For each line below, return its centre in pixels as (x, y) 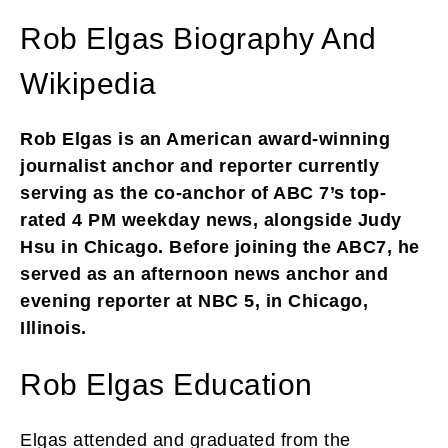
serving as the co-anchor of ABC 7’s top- (203, 192)
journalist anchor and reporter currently (199, 165)
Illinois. (53, 327)
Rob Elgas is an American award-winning (205, 138)
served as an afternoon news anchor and (204, 273)
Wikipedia (88, 83)
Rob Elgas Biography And (198, 38)
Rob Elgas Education (166, 384)
